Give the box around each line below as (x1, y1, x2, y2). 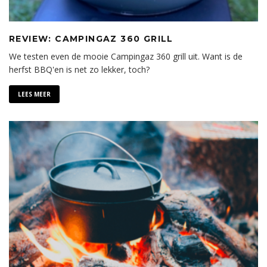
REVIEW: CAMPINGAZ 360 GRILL (9, 33, 173, 45)
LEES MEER (18, 90, 51, 99)
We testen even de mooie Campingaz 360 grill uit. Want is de (9, 51, 243, 63)
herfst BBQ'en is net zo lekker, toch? (9, 64, 150, 76)
